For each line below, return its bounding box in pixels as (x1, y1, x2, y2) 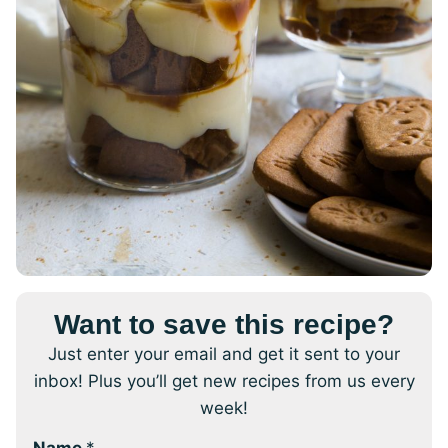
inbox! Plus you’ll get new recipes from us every (33, 371, 415, 391)
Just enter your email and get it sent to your (48, 344, 400, 364)
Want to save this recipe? (54, 309, 394, 340)
